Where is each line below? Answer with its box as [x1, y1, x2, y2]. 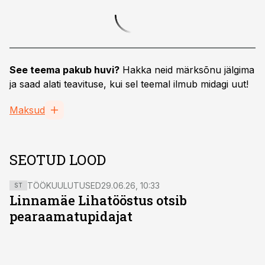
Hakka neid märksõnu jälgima [119, 64, 254, 76]
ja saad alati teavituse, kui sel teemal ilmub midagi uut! [9, 78, 248, 90]
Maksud [9, 104, 45, 116]
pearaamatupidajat [9, 208, 132, 225]
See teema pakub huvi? [9, 64, 119, 76]
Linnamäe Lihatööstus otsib [9, 192, 187, 209]
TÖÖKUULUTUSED [27, 180, 101, 190]
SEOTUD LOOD [9, 150, 106, 169]
